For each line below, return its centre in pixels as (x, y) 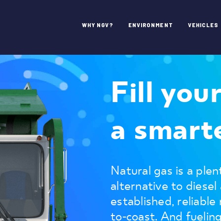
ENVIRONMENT (150, 25)
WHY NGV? (97, 25)
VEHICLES (203, 25)
